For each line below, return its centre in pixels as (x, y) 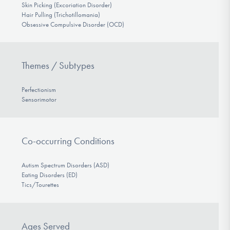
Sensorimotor (39, 100)
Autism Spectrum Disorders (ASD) (65, 165)
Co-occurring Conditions (68, 141)
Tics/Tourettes (40, 185)
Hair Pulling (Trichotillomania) (61, 14)
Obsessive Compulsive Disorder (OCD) (73, 24)
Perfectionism (39, 90)
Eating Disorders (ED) (49, 175)
